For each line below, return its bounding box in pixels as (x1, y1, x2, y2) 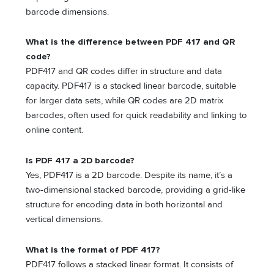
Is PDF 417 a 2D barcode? (26, 155, 135, 166)
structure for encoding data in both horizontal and (26, 199, 223, 210)
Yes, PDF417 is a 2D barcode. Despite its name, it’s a (26, 169, 233, 180)
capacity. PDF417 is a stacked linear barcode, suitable (26, 81, 237, 92)
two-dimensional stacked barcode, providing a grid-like (26, 184, 246, 195)
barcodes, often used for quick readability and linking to (26, 110, 248, 121)
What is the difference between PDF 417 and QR (26, 37, 236, 48)
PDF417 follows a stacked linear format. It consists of (26, 259, 234, 270)
